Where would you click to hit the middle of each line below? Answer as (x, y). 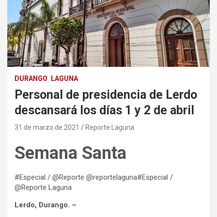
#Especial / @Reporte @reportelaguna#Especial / (94, 177)
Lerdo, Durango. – (46, 205)
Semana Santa (70, 153)
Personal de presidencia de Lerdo (106, 94)
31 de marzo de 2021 (47, 127)
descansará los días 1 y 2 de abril (104, 110)
